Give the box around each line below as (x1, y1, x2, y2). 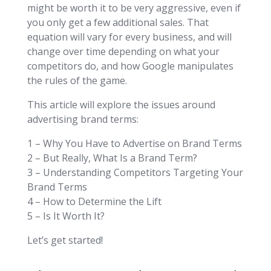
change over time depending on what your (27, 44, 220, 58)
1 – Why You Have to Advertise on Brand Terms (27, 136, 242, 150)
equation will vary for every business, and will (27, 30, 232, 44)
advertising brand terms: (27, 112, 139, 126)
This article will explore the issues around (27, 97, 215, 111)
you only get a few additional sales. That (27, 15, 209, 29)
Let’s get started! (27, 233, 103, 247)
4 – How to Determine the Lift (27, 194, 162, 208)
